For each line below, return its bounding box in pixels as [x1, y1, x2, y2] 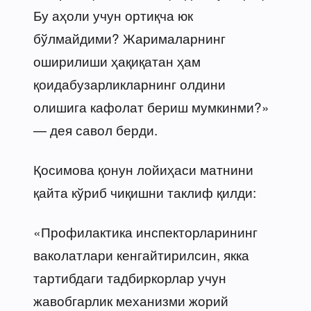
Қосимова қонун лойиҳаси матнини [33, 159, 253, 178]
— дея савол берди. [33, 119, 158, 139]
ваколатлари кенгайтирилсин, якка [33, 244, 249, 264]
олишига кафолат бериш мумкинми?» [33, 96, 269, 116]
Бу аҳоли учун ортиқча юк [33, 5, 193, 24]
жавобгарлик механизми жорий [33, 290, 228, 310]
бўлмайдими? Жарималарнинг [33, 28, 226, 47]
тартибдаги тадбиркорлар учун [33, 267, 226, 287]
